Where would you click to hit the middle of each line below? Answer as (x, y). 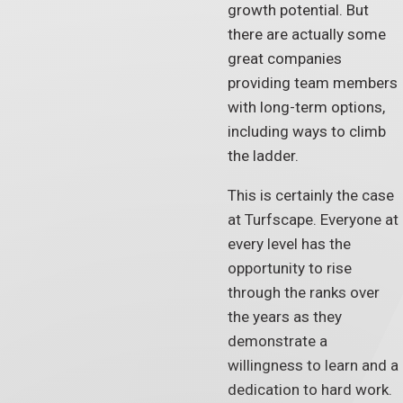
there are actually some (306, 34)
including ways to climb (306, 131)
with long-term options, (306, 107)
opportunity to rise (289, 268)
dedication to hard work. (309, 389)
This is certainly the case (310, 195)
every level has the (289, 243)
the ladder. (263, 155)
